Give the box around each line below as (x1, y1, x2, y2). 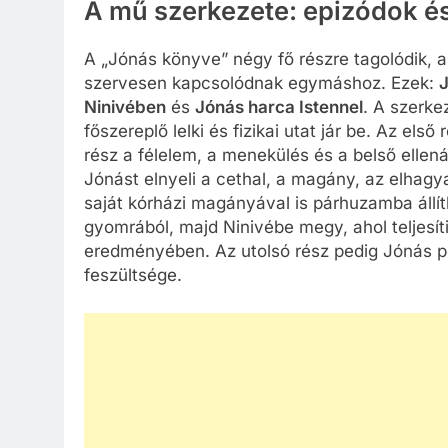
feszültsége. (84, 265, 182, 286)
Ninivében (84, 97, 166, 118)
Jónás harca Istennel (195, 97, 363, 118)
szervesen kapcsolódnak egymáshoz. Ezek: (84, 73, 439, 94)
